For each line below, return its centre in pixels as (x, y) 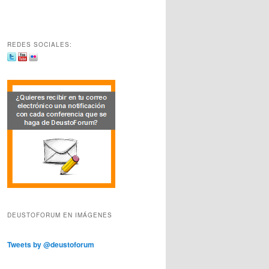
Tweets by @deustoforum (51, 244)
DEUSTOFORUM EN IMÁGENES (60, 215)
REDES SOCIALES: (40, 44)
